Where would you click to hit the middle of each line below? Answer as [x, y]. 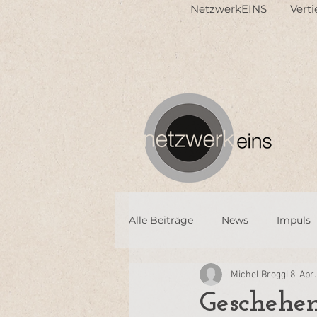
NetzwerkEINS [229, 9]
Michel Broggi [259, 275]
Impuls [294, 220]
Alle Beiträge [161, 220]
